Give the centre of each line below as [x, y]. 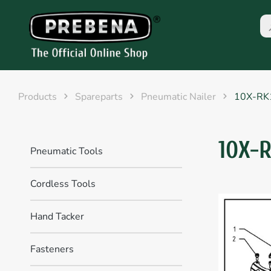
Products [38, 97]
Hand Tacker [57, 217]
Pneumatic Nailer [178, 97]
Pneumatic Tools [67, 151]
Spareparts [99, 97]
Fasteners [52, 249]
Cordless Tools [63, 184]
